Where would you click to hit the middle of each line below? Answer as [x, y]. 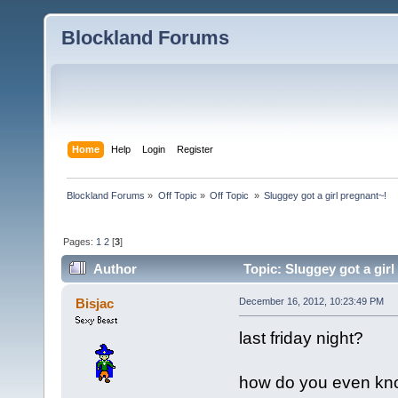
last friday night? [301, 338]
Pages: [80, 241]
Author [115, 269]
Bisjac [95, 304]
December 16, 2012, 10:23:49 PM [311, 302]
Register [195, 149]
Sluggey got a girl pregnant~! [326, 195]
